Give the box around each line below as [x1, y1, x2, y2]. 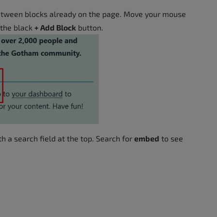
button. [76, 22, 103, 32]
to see [159, 133, 183, 143]
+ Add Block [34, 22, 76, 32]
